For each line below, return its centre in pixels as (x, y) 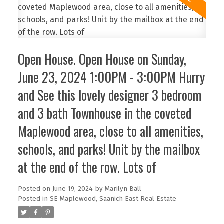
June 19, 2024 (72, 189)
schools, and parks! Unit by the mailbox (109, 149)
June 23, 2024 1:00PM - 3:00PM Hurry (111, 77)
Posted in (33, 199)
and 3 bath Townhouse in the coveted (104, 113)
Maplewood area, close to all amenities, (110, 131)
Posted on (35, 189)
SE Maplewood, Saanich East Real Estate (113, 199)
